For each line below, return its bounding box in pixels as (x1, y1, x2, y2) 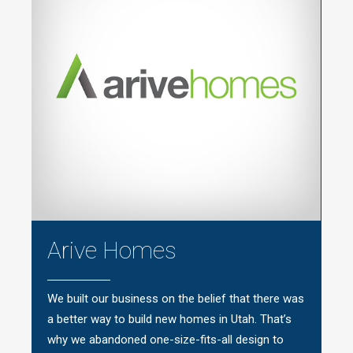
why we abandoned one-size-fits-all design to (47, 332, 284, 347)
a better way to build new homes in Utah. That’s (47, 311, 292, 326)
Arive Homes (47, 236, 176, 264)
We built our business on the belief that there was (47, 291, 304, 306)
